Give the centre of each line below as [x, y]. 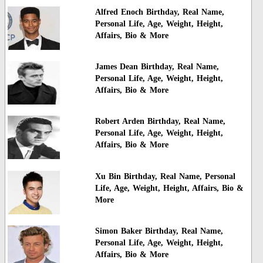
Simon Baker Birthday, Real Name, [159, 231]
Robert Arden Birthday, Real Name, [160, 122]
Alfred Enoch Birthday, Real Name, [159, 12]
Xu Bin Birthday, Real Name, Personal [165, 176]
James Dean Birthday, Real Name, [157, 67]
